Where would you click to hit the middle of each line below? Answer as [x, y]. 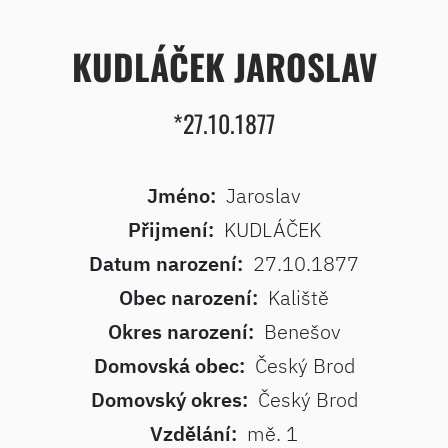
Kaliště [298, 297]
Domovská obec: [169, 365]
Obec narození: [188, 297]
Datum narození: [166, 263]
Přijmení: [170, 229]
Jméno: [181, 195]
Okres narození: [180, 331]
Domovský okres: [169, 399]
